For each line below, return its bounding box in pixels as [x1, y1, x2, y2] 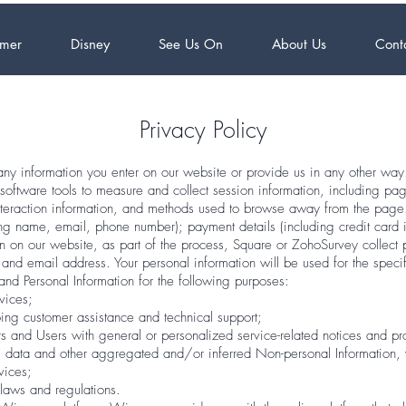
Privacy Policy [139, 114, 267, 145]
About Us [272, 35, 326, 53]
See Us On [159, 35, 223, 53]
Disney [71, 35, 110, 53]
